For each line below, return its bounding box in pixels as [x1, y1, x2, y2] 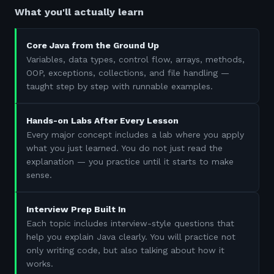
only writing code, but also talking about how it [26, 245, 224, 255]
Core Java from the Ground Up [26, 40, 159, 50]
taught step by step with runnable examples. [26, 81, 213, 91]
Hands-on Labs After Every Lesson [26, 116, 179, 125]
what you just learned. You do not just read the [26, 143, 223, 153]
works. [26, 259, 53, 268]
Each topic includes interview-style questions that [26, 218, 234, 228]
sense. [26, 170, 52, 180]
